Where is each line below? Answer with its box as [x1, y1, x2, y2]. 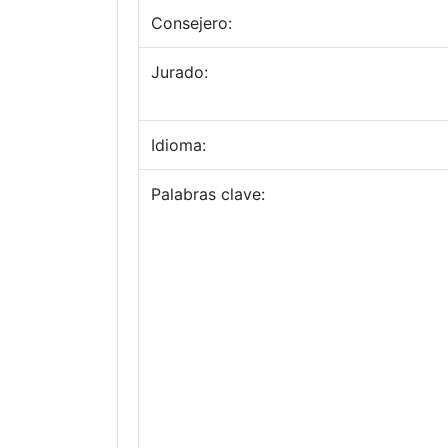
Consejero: [151, 13, 232, 33]
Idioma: [151, 135, 206, 155]
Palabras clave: [151, 184, 265, 204]
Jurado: [151, 62, 208, 82]
